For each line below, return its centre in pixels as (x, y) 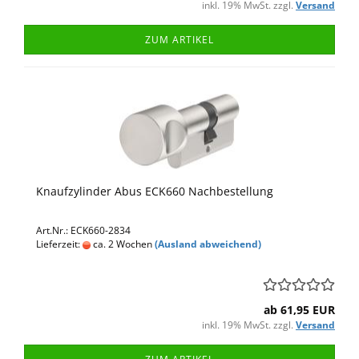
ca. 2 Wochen (121, 244)
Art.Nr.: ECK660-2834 (83, 230)
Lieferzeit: (59, 244)
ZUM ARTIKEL (179, 40)
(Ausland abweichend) (208, 244)
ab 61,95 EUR (299, 310)
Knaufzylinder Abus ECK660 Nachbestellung (155, 191)
